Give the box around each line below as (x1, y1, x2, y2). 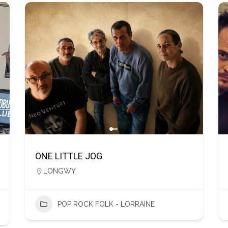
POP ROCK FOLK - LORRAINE (57, 200, 155, 208)
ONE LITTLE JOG (35, 151, 102, 161)
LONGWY (43, 167, 76, 175)
